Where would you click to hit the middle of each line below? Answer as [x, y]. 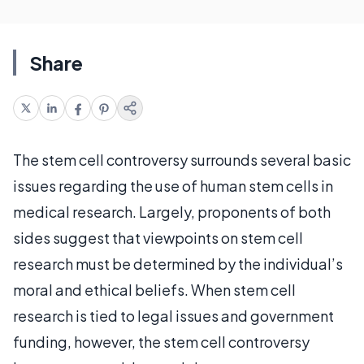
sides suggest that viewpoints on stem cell [158, 238]
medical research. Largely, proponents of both [172, 212]
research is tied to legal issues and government [173, 316]
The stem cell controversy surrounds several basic [182, 160]
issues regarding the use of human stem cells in [173, 186]
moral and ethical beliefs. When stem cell [154, 290]
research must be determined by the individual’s [178, 264]
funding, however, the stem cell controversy [161, 342]
